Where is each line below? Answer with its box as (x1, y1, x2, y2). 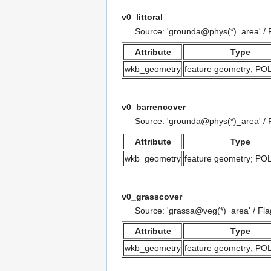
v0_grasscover (122, 191, 182, 201)
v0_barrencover (122, 102, 186, 112)
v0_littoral (122, 12, 163, 22)
